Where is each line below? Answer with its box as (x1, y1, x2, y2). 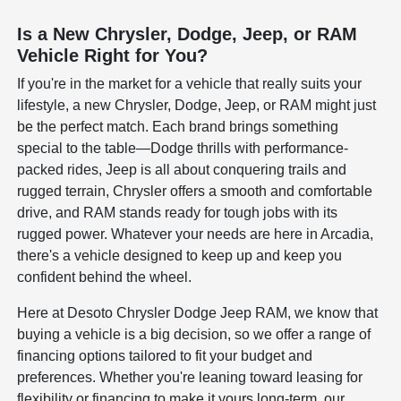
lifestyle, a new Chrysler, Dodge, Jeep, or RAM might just (17, 97, 377, 113)
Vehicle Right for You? (17, 45, 209, 65)
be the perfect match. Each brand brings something (17, 118, 339, 134)
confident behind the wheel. (17, 269, 192, 285)
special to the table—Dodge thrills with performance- (17, 140, 349, 156)
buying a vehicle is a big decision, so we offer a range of (17, 326, 371, 342)
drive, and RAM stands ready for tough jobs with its (17, 204, 338, 220)
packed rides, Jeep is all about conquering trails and (17, 161, 347, 177)
